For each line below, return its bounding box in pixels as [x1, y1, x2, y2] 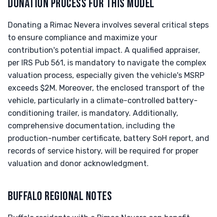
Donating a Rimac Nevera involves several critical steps [8, 20, 209, 30]
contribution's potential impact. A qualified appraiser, [8, 46, 200, 55]
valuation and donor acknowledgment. [8, 159, 149, 168]
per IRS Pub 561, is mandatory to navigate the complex [8, 58, 206, 67]
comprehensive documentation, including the [8, 121, 175, 130]
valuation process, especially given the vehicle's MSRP [8, 71, 204, 80]
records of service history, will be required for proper [8, 146, 199, 155]
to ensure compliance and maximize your [8, 33, 157, 42]
